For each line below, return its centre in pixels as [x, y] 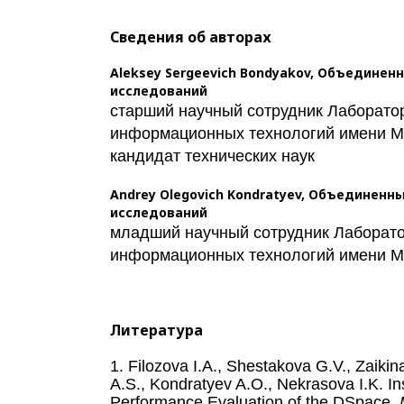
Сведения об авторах [191, 37]
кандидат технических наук [212, 156]
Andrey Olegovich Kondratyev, [209, 194]
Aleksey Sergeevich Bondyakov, [214, 72]
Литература [156, 330]
